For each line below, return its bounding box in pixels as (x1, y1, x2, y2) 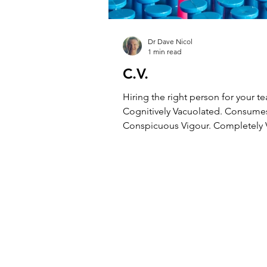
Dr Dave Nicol (148, 37, 193, 46)
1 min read (148, 47, 181, 56)
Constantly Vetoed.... (123, 134, 210, 145)
